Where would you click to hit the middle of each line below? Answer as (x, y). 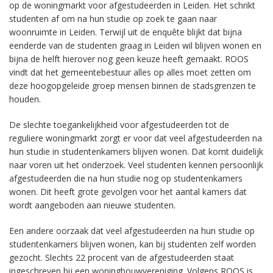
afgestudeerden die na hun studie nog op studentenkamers (126, 178)
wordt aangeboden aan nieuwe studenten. (92, 205)
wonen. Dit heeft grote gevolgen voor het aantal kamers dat (128, 192)
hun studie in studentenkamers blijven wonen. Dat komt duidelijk (136, 151)
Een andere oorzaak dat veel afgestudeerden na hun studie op (132, 231)
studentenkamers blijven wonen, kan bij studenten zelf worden (133, 244)
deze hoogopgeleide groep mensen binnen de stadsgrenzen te (133, 86)
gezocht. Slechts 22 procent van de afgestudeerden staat (122, 257)
